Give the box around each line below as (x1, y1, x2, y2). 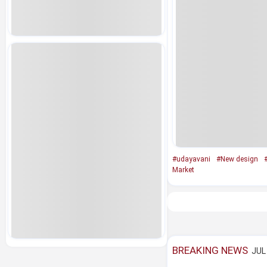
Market (172, 166, 194, 174)
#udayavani (172, 155, 210, 163)
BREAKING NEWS (172, 244, 248, 256)
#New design (216, 155, 258, 163)
